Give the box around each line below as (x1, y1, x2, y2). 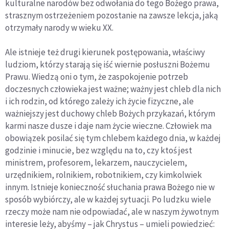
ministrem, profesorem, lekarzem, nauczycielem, (5, 157, 187, 169)
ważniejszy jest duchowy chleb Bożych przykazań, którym (5, 108, 215, 120)
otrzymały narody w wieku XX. (5, 22, 113, 34)
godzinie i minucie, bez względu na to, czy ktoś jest (5, 145, 192, 156)
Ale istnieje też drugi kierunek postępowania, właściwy (5, 47, 205, 58)
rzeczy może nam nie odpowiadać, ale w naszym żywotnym (5, 206, 219, 218)
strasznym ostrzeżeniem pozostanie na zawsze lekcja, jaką (5, 10, 218, 21)
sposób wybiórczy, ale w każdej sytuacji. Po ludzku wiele (5, 194, 211, 205)
